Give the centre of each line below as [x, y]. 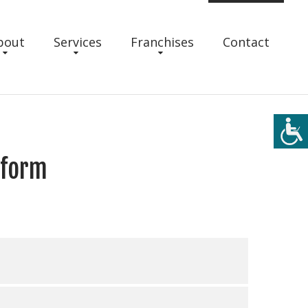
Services [78, 42]
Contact [246, 42]
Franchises [162, 42]
